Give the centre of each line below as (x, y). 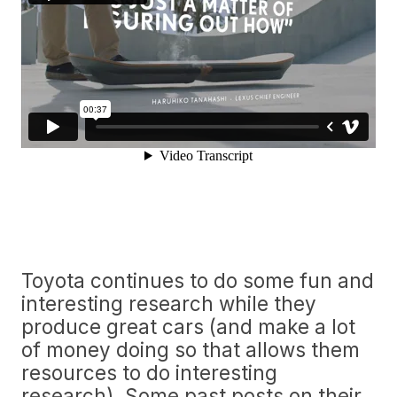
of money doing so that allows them (191, 350)
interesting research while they (169, 304)
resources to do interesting (149, 373)
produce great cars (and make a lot (188, 327)
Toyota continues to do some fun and (198, 280)
